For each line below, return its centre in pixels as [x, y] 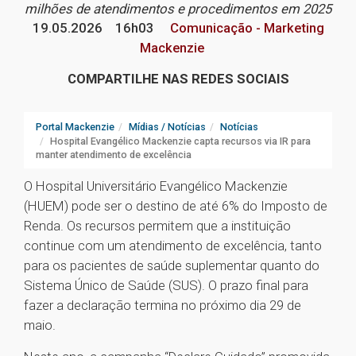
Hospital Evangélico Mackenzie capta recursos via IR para [180, 141]
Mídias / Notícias [167, 127]
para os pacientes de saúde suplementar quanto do [172, 266]
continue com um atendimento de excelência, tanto [173, 246]
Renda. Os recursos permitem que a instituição [157, 226]
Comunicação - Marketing [245, 28]
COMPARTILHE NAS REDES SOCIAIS [178, 79]
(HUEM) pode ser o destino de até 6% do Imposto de [176, 206]
